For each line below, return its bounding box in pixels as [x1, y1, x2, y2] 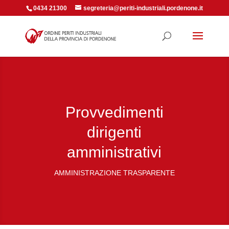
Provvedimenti [65, 104, 164, 121]
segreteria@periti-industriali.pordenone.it [83, 5, 203, 12]
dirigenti [87, 124, 142, 141]
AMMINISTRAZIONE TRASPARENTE [54, 169, 175, 177]
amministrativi [67, 144, 162, 161]
